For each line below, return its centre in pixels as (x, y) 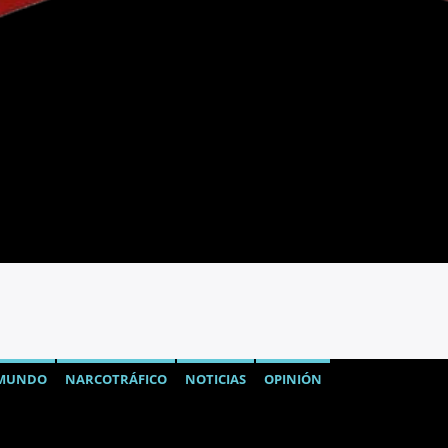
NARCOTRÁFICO (115, 379)
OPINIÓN (292, 379)
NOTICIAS (215, 379)
